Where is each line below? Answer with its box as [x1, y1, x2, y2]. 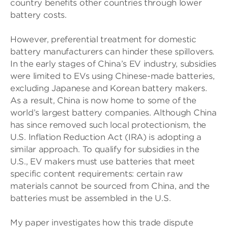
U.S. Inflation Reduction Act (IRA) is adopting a [10, 132, 202, 142]
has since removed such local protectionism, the [10, 120, 206, 130]
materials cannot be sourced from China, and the [10, 181, 210, 191]
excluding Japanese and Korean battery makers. [10, 83, 207, 93]
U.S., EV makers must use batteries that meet [10, 157, 195, 166]
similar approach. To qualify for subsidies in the [10, 145, 199, 154]
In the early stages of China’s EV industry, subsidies [10, 59, 217, 69]
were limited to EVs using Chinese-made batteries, [10, 71, 215, 81]
